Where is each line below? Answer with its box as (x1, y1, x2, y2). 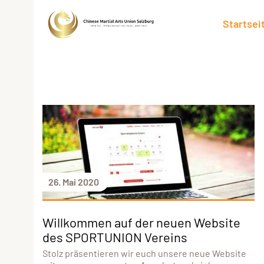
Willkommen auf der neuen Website (42, 214, 240, 230)
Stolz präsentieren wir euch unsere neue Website (42, 247, 246, 259)
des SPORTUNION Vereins (42, 229, 187, 245)
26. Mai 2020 (48, 176, 99, 187)
